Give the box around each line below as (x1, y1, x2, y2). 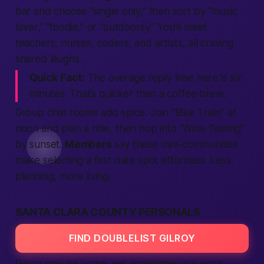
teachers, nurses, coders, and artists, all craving (15, 37, 234, 49)
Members (64, 138, 112, 150)
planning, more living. (15, 170, 111, 182)
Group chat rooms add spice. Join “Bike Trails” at (15, 107, 236, 118)
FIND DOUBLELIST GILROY (68, 232, 196, 244)
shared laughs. (15, 53, 82, 65)
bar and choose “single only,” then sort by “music (15, 5, 237, 17)
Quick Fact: (29, 72, 85, 84)
